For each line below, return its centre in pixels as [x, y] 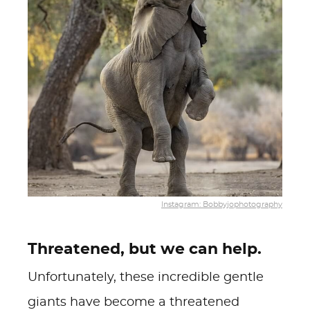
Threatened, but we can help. [145, 249]
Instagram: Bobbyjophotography [222, 205]
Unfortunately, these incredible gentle [146, 277]
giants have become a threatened [134, 302]
